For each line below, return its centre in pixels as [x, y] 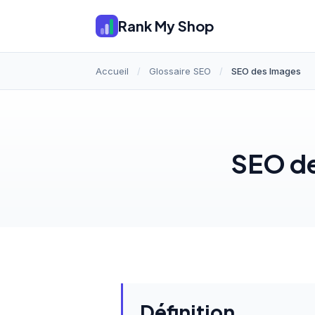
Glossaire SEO [180, 71]
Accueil [112, 71]
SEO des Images [266, 71]
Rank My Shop [166, 26]
